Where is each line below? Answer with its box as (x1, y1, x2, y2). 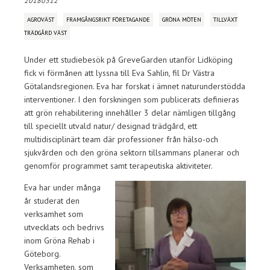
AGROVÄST (27, 16, 54, 24)
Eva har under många (24, 182, 101, 193)
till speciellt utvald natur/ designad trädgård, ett (24, 121, 197, 131)
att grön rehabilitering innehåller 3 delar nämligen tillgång (24, 107, 236, 118)
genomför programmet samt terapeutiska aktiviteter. (24, 160, 213, 171)
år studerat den (24, 195, 80, 206)
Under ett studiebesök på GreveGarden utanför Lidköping (24, 54, 233, 65)
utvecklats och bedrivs (24, 222, 104, 233)
